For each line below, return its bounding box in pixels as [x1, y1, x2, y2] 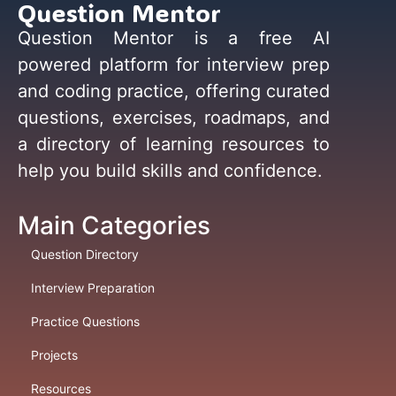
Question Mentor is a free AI [18, 27, 331, 49]
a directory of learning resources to [18, 133, 331, 155]
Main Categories [18, 209, 210, 240]
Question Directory [31, 246, 139, 262]
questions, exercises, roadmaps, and [18, 107, 331, 128]
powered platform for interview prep [18, 54, 331, 75]
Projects [31, 346, 78, 362]
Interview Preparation [31, 279, 155, 295]
